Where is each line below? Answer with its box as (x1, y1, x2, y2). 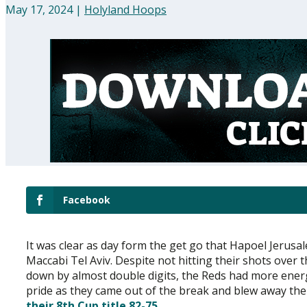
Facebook (63, 193, 110, 206)
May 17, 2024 (5, 1, 73, 17)
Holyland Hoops (84, 1, 167, 17)
